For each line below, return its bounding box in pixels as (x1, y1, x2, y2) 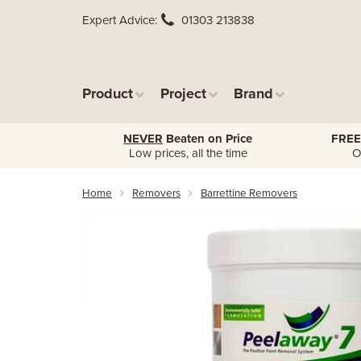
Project (160, 85, 206, 102)
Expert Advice (82, 13, 155, 27)
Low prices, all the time (128, 146, 247, 160)
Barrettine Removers (201, 187, 297, 200)
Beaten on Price (163, 131, 253, 146)
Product (82, 85, 133, 102)
